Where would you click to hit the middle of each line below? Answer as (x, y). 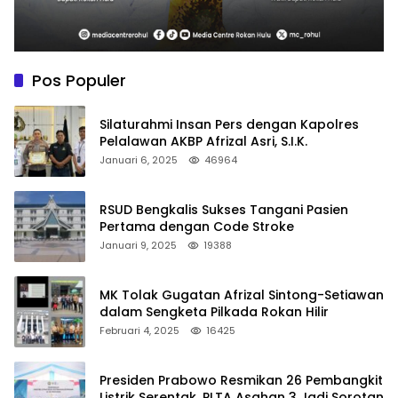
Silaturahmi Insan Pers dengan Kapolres (229, 124)
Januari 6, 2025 (139, 159)
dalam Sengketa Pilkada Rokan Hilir (214, 311)
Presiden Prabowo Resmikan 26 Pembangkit (241, 380)
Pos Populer (79, 80)
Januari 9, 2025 (138, 245)
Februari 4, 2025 (139, 330)
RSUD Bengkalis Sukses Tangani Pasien (224, 209)
